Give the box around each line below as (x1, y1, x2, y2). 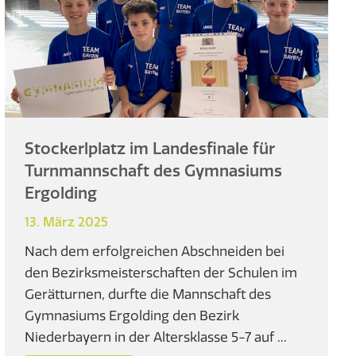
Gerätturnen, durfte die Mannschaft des (25, 285, 272, 303)
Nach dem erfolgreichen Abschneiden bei (25, 242, 285, 260)
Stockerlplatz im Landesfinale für (25, 138, 276, 159)
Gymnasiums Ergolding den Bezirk (25, 307, 240, 324)
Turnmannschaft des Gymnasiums (25, 161, 283, 181)
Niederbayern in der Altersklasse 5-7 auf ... (25, 328, 288, 346)
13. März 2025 (25, 214, 109, 230)
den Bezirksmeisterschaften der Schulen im (25, 264, 298, 281)
